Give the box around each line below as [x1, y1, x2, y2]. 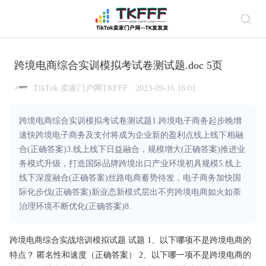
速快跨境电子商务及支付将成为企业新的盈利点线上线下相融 [19, 131, 243, 140]
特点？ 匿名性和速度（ [9, 251, 95, 259]
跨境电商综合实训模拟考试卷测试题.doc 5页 [14, 59, 223, 71]
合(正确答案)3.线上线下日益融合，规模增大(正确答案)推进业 [19, 145, 245, 154]
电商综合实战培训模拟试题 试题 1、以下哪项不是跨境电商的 [26, 236, 251, 245]
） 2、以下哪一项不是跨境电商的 [128, 251, 251, 259]
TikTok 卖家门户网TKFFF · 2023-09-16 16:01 [33, 83, 196, 93]
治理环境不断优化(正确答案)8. [19, 202, 131, 211]
